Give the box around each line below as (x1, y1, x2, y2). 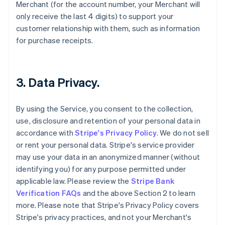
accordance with (16, 128, 75, 138)
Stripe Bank (131, 176, 175, 186)
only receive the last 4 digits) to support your (16, 11, 174, 21)
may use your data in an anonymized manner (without (16, 152, 200, 162)
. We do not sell (156, 128, 209, 138)
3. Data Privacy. (16, 74, 99, 90)
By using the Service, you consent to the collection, (16, 103, 193, 114)
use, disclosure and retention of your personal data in (16, 116, 200, 126)
